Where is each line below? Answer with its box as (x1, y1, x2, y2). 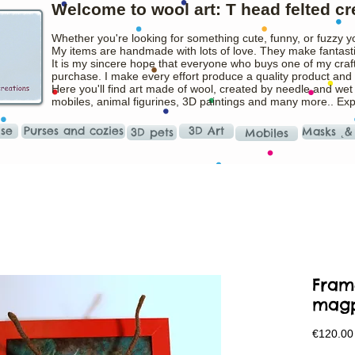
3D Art (189, 124, 224, 138)
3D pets (130, 125, 174, 139)
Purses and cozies (23, 124, 124, 138)
